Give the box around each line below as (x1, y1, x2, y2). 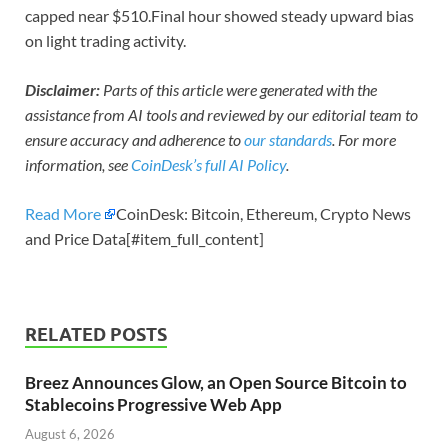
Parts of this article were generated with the (103, 80, 377, 100)
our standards (244, 130, 332, 150)
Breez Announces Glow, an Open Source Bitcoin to (25, 372, 407, 394)
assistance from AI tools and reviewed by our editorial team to (25, 105, 418, 125)
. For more (332, 130, 396, 150)
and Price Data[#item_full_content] (25, 229, 264, 249)
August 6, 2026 (25, 425, 115, 442)
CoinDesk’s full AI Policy (131, 155, 286, 175)
